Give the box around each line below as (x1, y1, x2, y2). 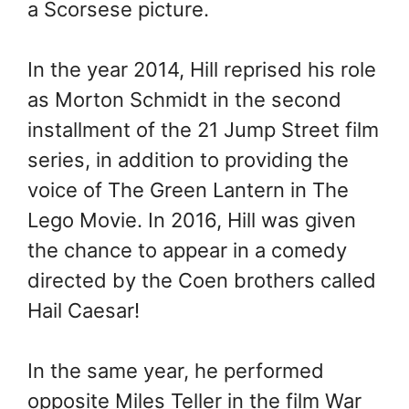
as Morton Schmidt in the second (27, 87, 341, 111)
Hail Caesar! (27, 298, 140, 322)
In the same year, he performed (27, 358, 324, 383)
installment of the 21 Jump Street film (27, 117, 379, 142)
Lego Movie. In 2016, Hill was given (27, 207, 356, 232)
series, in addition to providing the (27, 147, 349, 172)
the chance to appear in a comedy (27, 237, 347, 262)
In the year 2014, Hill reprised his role (27, 57, 376, 81)
